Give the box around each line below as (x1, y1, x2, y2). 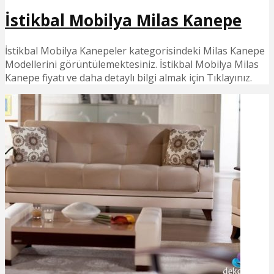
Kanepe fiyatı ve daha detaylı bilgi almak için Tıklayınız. (5, 71, 252, 85)
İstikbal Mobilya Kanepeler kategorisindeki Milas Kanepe (5, 44, 265, 58)
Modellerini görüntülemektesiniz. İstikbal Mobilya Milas (5, 57, 259, 72)
